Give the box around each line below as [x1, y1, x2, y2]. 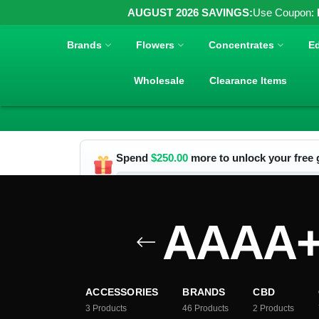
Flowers [136, 38, 175, 51]
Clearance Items [209, 74, 288, 86]
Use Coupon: [253, 6, 317, 19]
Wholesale [134, 74, 185, 86]
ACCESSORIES [85, 286, 159, 298]
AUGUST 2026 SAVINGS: [127, 6, 253, 19]
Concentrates [209, 38, 275, 51]
